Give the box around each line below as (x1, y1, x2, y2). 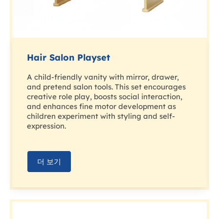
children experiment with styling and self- (27, 111, 175, 121)
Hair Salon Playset (27, 52, 110, 64)
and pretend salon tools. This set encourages (27, 82, 186, 92)
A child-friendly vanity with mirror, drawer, (27, 72, 179, 82)
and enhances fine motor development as (27, 102, 176, 111)
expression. (27, 121, 66, 131)
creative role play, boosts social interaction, (27, 92, 182, 102)
